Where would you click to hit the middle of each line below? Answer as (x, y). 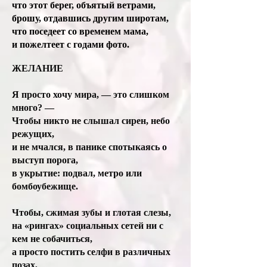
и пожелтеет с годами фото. (75, 44)
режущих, (34, 134)
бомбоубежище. (46, 186)
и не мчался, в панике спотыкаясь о (89, 147)
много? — (33, 108)
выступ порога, (46, 160)
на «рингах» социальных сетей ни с (88, 226)
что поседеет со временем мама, (83, 31)
